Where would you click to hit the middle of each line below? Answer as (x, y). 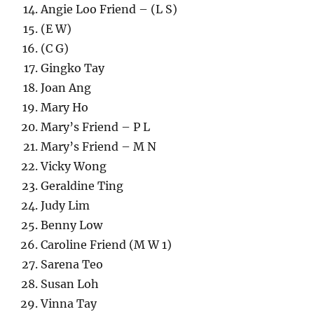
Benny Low (72, 225)
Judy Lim (66, 205)
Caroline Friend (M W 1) (107, 244)
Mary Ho (65, 107)
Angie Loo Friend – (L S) (109, 9)
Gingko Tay (73, 68)
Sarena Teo (72, 264)
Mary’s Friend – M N (99, 146)
